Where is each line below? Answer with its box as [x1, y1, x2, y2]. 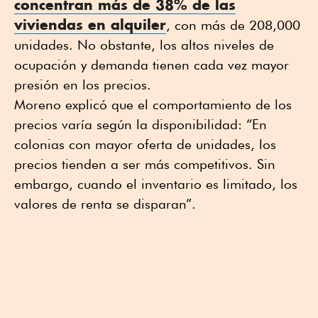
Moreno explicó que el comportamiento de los [14, 97, 292, 113]
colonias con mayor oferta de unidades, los [14, 136, 276, 153]
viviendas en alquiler [14, 16, 166, 34]
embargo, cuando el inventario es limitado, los [14, 176, 297, 192]
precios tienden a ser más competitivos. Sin [14, 156, 275, 172]
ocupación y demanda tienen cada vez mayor [14, 57, 289, 73]
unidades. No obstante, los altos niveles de [14, 37, 274, 53]
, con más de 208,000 [166, 17, 300, 33]
